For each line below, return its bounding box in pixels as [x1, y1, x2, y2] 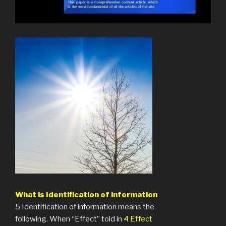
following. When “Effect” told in [15, 214, 122, 223]
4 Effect [122, 214, 152, 223]
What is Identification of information [15, 190, 157, 199]
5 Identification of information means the [15, 202, 156, 211]
